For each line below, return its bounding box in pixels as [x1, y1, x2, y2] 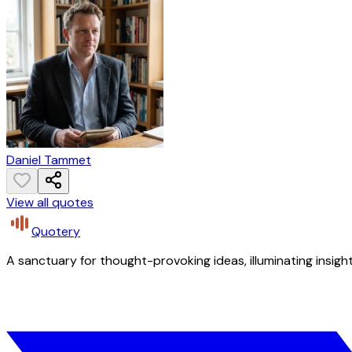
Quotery [31, 223, 80, 240]
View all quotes [6, 194, 93, 211]
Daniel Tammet [6, 152, 91, 169]
